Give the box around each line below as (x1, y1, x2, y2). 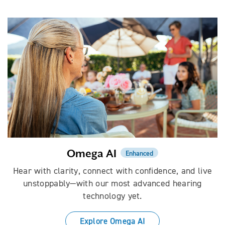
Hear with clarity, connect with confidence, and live (13, 165, 212, 176)
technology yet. (83, 190, 142, 201)
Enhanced (126, 148, 153, 158)
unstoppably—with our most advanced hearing (23, 177, 202, 189)
